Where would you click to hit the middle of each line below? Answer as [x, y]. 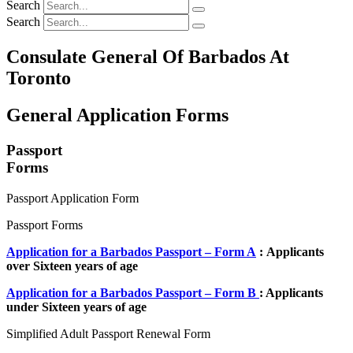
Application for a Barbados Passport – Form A [131, 251]
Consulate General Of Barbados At [148, 57]
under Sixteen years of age [76, 307]
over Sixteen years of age [72, 266]
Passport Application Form [72, 198]
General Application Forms [117, 115]
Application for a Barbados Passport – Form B [133, 292]
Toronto [39, 78]
